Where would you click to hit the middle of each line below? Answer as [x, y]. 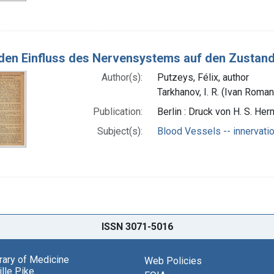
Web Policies [173, 261]
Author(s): [122, 77]
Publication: [118, 111]
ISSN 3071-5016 [137, 227]
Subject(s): [120, 131]
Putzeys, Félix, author [203, 77]
